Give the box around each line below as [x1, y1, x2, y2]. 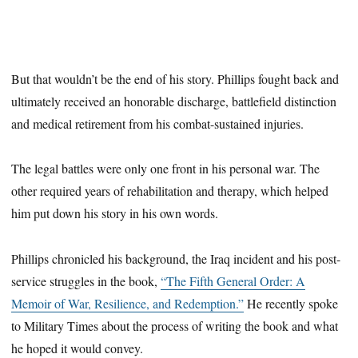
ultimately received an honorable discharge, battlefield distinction [11, 92, 337, 109]
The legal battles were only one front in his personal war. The [11, 160, 320, 177]
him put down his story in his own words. [11, 205, 219, 222]
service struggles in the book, [11, 272, 161, 290]
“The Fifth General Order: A [161, 272, 306, 290]
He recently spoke [244, 295, 339, 312]
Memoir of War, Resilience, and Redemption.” [11, 295, 245, 312]
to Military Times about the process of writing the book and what [11, 317, 339, 335]
